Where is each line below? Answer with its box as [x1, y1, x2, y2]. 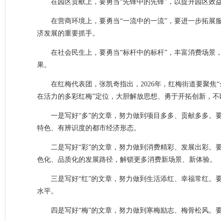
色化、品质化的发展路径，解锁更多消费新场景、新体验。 [37, 156, 217, 163]
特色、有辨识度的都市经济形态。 [37, 124, 141, 132]
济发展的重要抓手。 [37, 30, 99, 37]
